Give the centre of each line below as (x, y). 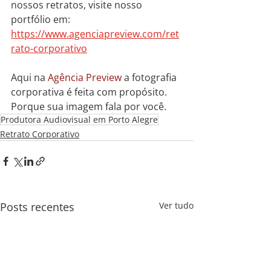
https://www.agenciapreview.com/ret (95, 34)
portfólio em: (42, 20)
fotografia (155, 78)
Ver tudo (176, 206)
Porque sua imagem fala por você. (89, 107)
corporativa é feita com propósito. (90, 92)
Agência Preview (86, 78)
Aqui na (29, 78)
